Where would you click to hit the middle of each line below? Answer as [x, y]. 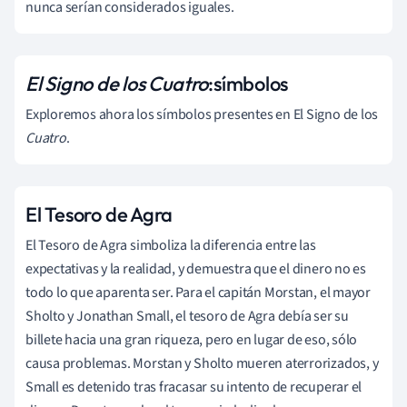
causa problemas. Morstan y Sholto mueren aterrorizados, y [202, 363]
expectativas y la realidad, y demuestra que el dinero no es [196, 268]
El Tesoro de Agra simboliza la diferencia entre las [171, 245]
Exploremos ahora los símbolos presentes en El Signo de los [202, 114]
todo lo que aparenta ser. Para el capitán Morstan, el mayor [199, 292]
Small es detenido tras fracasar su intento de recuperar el [194, 387]
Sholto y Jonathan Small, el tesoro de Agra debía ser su [187, 316]
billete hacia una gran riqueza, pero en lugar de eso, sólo [192, 339]
